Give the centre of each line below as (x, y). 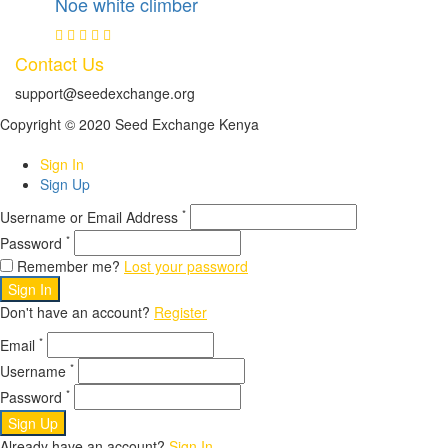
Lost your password (186, 266)
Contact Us (59, 63)
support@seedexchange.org (105, 93)
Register (180, 312)
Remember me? (68, 266)
